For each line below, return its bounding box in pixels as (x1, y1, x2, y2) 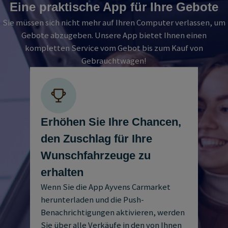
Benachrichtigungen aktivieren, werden (40, 207, 185, 218)
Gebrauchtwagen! (81, 55, 147, 67)
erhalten (40, 165, 83, 179)
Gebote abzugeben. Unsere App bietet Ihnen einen (21, 30, 207, 41)
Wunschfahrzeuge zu (40, 149, 151, 162)
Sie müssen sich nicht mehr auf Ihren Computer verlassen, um (3, 17, 225, 28)
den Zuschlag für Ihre (40, 132, 152, 145)
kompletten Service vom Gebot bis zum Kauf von (25, 43, 203, 54)
